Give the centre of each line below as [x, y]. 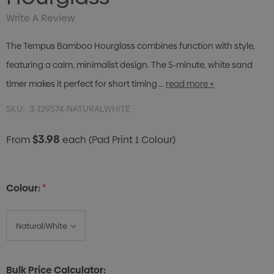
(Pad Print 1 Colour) [132, 140]
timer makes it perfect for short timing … [85, 84]
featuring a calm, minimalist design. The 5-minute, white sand [129, 65]
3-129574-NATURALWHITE [80, 109]
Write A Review [40, 18]
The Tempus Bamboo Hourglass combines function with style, [131, 46]
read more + [190, 84]
